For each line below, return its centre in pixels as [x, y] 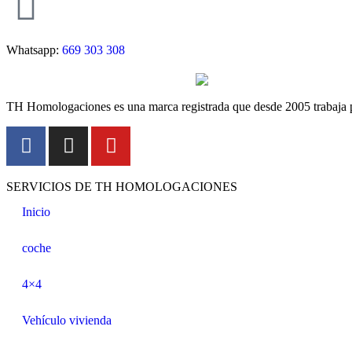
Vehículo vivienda [67, 320]
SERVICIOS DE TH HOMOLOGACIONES [122, 186]
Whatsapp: [34, 50]
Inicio [36, 211]
